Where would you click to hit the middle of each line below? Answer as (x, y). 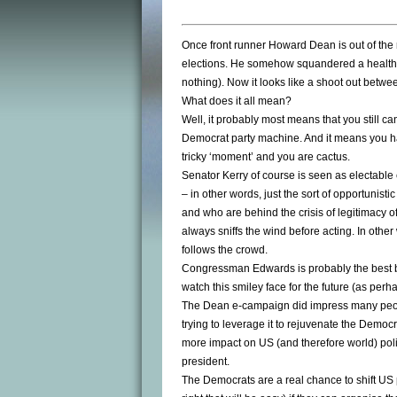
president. (206, 362)
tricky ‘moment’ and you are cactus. (266, 157)
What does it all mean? (237, 101)
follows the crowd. (225, 250)
